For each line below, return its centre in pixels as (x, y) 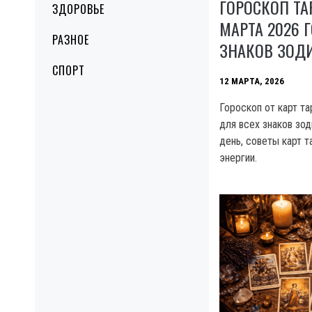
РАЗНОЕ (71, 40)
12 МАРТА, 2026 (252, 81)
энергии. (238, 157)
